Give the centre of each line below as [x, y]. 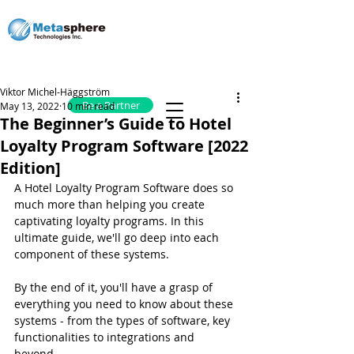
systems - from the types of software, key [124, 320]
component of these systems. [92, 254]
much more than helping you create [111, 204]
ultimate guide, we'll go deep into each [118, 237]
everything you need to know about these [125, 304]
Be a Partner [111, 105]
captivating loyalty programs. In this [111, 221]
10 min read [88, 106]
